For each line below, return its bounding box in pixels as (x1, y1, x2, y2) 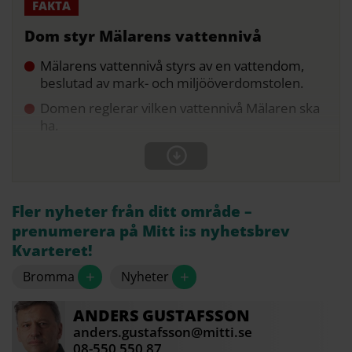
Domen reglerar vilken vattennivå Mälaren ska (40, 99, 320, 118)
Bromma (23, 268, 75, 286)
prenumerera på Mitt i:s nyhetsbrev (12, 221, 290, 242)
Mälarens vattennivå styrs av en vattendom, (40, 57, 304, 75)
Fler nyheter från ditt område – (12, 201, 252, 222)
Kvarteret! (12, 240, 93, 262)
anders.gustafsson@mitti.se (73, 323, 253, 342)
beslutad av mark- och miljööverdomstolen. (40, 74, 303, 93)
